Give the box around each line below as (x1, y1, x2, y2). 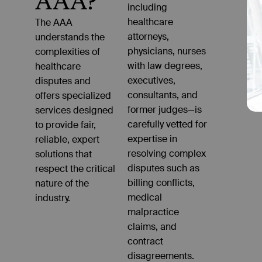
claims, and (127, 220, 177, 233)
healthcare (127, 15, 174, 28)
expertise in (127, 132, 178, 145)
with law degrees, (127, 59, 203, 72)
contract (127, 235, 164, 247)
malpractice (127, 205, 180, 218)
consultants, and (127, 88, 198, 101)
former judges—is (127, 103, 202, 116)
